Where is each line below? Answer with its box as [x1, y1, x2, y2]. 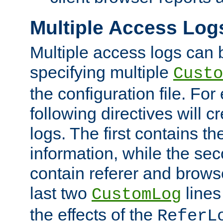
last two [30, 183, 92, 203]
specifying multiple [30, 62, 173, 82]
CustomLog [92, 185, 181, 204]
